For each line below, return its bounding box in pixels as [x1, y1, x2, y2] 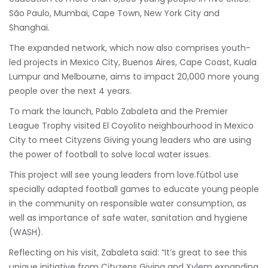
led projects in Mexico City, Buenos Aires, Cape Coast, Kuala [9, 56, 257, 68]
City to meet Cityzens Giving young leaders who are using [9, 133, 251, 146]
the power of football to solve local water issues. [9, 148, 211, 160]
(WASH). [9, 226, 43, 238]
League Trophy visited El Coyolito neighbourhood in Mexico [9, 119, 254, 132]
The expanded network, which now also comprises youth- [9, 41, 251, 54]
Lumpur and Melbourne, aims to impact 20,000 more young [9, 70, 259, 83]
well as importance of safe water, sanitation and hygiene [9, 211, 248, 224]
